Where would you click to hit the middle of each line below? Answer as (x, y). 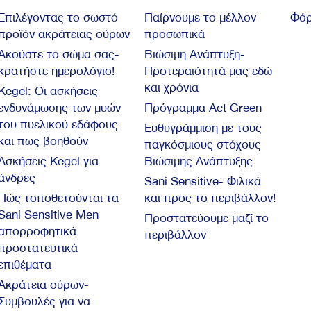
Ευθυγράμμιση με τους (203, 128)
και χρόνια (171, 88)
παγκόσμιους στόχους (202, 145)
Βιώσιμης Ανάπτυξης (198, 161)
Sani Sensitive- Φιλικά (202, 182)
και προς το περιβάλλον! (210, 198)
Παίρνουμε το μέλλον (200, 18)
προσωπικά (174, 34)
